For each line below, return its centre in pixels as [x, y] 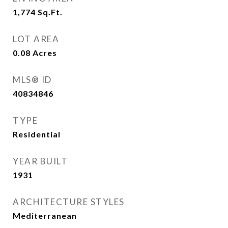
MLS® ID [32, 80]
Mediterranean [45, 216]
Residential [37, 134]
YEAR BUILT [40, 161]
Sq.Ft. [50, 12]
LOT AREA [36, 39]
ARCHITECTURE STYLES [69, 202]
